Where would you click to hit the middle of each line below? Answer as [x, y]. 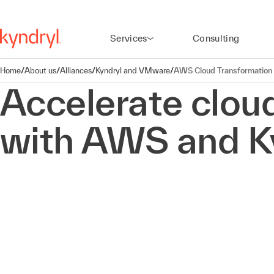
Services [129, 38]
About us [40, 70]
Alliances [76, 70]
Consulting [216, 38]
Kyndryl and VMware [133, 70]
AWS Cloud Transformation [223, 70]
